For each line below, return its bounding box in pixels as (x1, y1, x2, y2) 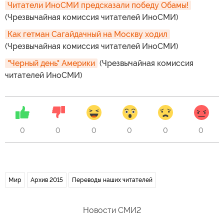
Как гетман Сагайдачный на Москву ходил (7, 29, 167, 39)
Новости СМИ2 (83, 205, 141, 215)
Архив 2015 (30, 176, 63, 183)
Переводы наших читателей (72, 176, 152, 183)
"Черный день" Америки (7, 58, 95, 68)
